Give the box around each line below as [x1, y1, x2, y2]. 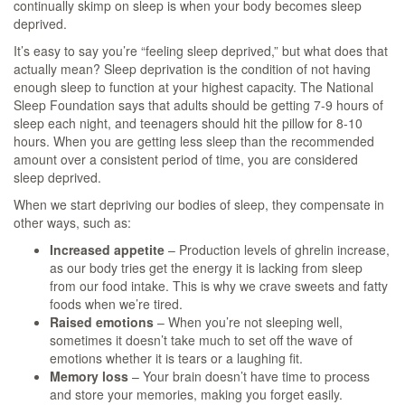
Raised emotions [50, 313, 154, 331]
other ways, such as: [14, 213, 131, 231]
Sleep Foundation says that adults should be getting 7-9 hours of [14, 96, 383, 114]
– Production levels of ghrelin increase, [165, 240, 390, 259]
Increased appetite [50, 240, 165, 259]
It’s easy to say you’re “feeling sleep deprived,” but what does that [14, 42, 388, 60]
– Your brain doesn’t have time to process [128, 367, 370, 385]
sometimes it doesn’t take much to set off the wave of [50, 331, 353, 349]
